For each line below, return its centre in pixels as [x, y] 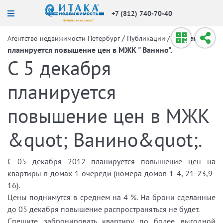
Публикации [146, 38]
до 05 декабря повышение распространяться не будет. [104, 209]
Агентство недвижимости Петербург [64, 38]
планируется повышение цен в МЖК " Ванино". [90, 50]
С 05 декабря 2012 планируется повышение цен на [111, 161]
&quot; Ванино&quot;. [105, 139]
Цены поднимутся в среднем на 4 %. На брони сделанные [111, 197]
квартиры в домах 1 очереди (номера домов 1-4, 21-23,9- [111, 173]
